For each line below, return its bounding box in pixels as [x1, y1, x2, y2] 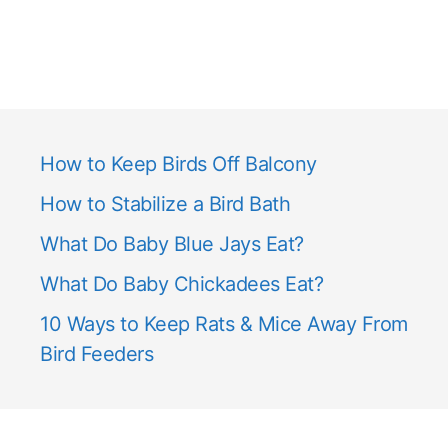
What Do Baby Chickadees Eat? [40, 271, 323, 296]
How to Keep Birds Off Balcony [40, 151, 317, 176]
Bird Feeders [40, 341, 153, 366]
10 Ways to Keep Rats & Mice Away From [40, 311, 408, 336]
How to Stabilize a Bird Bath [40, 191, 290, 216]
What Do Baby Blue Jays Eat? [40, 231, 304, 256]
